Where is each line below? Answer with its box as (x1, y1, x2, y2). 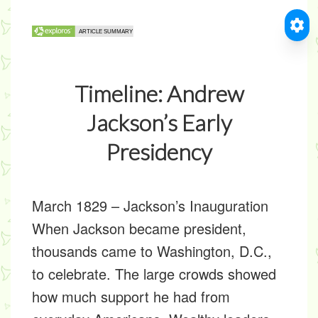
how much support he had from (32, 286, 230, 307)
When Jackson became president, (32, 218, 246, 238)
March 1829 (32, 195, 107, 216)
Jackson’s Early (86, 109, 232, 136)
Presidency (106, 138, 212, 165)
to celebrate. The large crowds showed (32, 263, 276, 284)
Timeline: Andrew (74, 79, 244, 107)
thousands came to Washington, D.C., (32, 241, 272, 261)
